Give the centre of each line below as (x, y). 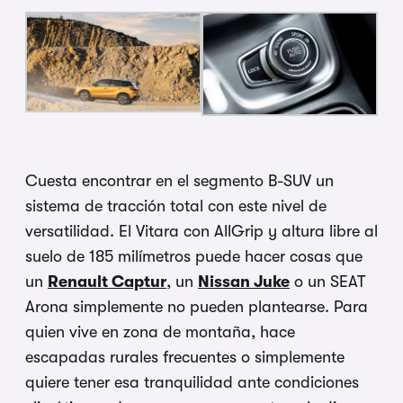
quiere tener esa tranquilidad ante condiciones (192, 382)
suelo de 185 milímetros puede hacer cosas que (194, 256)
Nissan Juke (244, 281)
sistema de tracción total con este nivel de (176, 206)
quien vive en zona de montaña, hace (160, 331)
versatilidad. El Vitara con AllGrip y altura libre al (201, 231)
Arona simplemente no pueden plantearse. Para (197, 306)
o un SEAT (327, 281)
